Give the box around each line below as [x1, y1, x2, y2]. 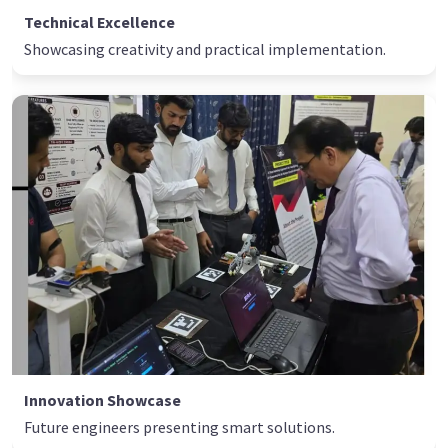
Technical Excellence [24, 11, 175, 32]
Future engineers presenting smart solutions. [24, 416, 335, 437]
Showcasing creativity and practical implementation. [24, 38, 386, 59]
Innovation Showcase [24, 389, 181, 410]
